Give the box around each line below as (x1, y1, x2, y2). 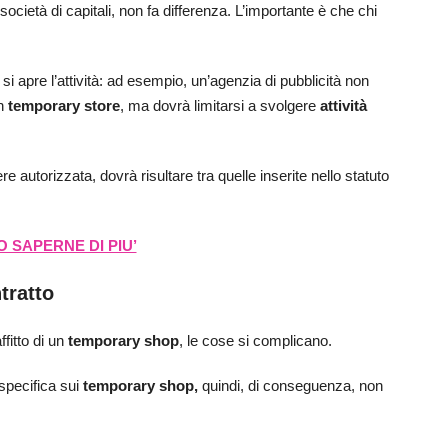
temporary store (8, 97, 120, 115)
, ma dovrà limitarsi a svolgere (120, 97, 320, 115)
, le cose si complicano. (179, 332, 332, 350)
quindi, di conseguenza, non (202, 377, 383, 395)
